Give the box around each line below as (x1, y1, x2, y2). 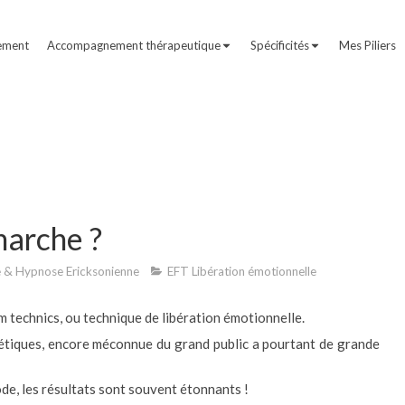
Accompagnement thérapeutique (47, 38, 221, 52)
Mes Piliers (339, 38, 396, 52)
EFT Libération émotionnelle (167, 263, 316, 278)
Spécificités (250, 38, 309, 52)
